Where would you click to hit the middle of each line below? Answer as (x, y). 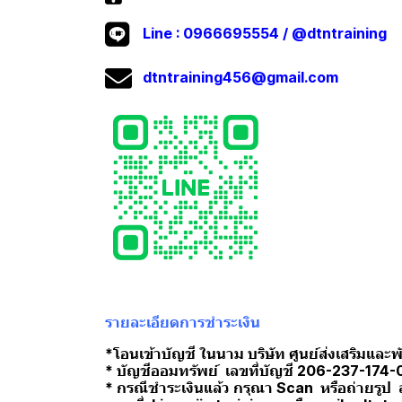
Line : (159, 34)
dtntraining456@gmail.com (240, 78)
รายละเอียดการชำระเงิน (183, 322)
